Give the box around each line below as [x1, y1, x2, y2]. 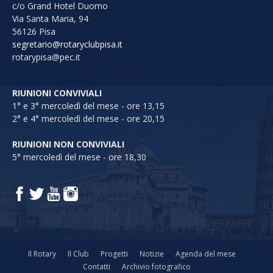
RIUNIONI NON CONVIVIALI [12, 138, 124, 150]
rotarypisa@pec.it [12, 51, 80, 63]
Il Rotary [27, 249, 56, 259]
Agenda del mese [175, 249, 236, 259]
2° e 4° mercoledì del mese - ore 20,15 [12, 113, 165, 124]
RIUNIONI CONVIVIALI [12, 87, 102, 99]
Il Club [67, 249, 89, 259]
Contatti [82, 261, 110, 272]
